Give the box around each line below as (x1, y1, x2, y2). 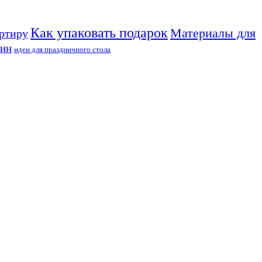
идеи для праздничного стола (14, 44, 111, 54)
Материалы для (170, 26, 256, 40)
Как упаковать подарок (30, 25, 168, 40)
